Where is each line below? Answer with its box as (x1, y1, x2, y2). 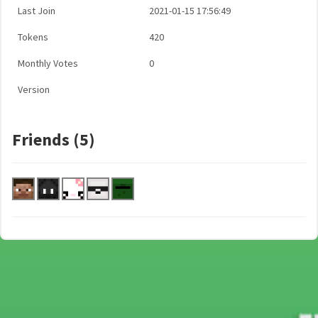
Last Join (18, 4, 55, 17)
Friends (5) (12, 128, 95, 150)
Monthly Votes (18, 57, 78, 70)
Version (18, 83, 50, 96)
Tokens (18, 31, 48, 43)
